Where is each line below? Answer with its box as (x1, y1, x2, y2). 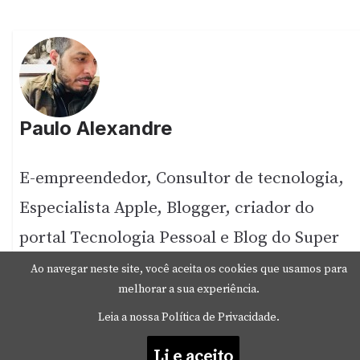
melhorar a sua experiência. (118, 282, 260, 297)
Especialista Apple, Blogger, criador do (19, 198, 315, 219)
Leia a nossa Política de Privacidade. (98, 310, 280, 325)
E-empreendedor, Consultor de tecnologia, (19, 168, 345, 190)
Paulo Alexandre (19, 117, 173, 141)
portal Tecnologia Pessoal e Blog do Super (19, 227, 340, 249)
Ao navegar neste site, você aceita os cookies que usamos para (31, 262, 347, 276)
